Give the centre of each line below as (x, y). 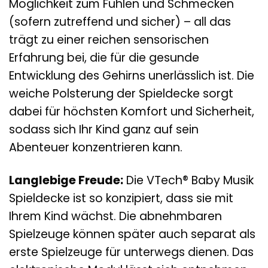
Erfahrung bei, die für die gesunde (104, 58)
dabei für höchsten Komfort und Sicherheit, (132, 112)
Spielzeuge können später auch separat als (132, 234)
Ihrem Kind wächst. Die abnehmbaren (115, 216)
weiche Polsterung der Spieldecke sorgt (121, 94)
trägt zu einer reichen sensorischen (109, 40)
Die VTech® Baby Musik (188, 180)
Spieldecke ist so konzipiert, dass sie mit (121, 198)
